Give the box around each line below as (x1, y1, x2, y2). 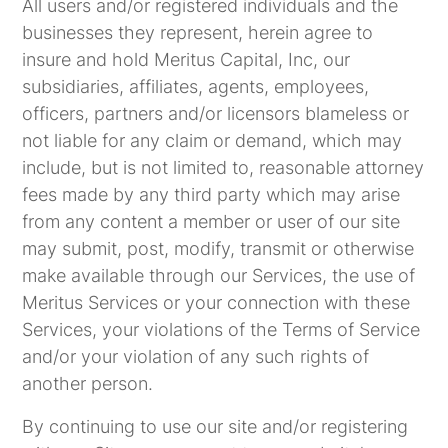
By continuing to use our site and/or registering (22, 416, 409, 437)
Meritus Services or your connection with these (22, 292, 411, 313)
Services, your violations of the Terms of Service (22, 319, 421, 340)
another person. (22, 373, 154, 394)
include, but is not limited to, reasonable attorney (22, 157, 425, 178)
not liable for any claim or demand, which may (22, 130, 403, 151)
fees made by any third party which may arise (22, 184, 401, 205)
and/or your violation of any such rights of (22, 346, 370, 367)
